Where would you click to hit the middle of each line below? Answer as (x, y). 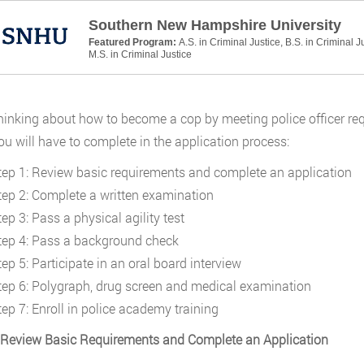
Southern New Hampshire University (214, 25)
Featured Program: (133, 42)
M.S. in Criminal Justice (140, 54)
